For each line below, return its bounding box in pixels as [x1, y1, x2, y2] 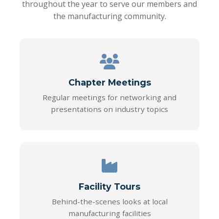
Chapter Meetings [68, 77, 151, 88]
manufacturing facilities [68, 208, 151, 218]
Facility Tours [79, 181, 140, 192]
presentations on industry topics [51, 104, 168, 114]
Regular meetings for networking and [43, 92, 176, 102]
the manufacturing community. [53, 11, 166, 22]
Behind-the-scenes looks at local [51, 197, 168, 206]
